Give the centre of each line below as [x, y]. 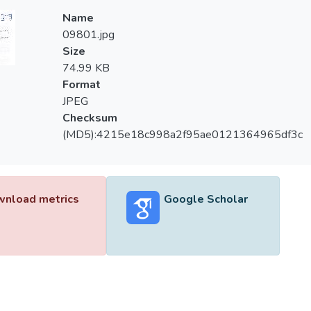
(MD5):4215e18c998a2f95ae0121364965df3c [182, 135]
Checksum [90, 118]
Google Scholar [205, 199]
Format [81, 85]
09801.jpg [88, 35]
